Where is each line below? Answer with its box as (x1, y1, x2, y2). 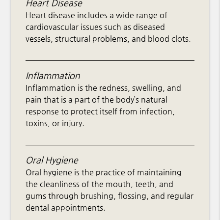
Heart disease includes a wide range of (26, 10, 168, 20)
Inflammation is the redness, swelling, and (26, 83, 182, 93)
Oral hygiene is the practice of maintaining (26, 167, 182, 177)
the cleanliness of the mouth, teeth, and (26, 179, 174, 189)
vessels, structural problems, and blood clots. (26, 34, 192, 44)
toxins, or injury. (26, 118, 85, 128)
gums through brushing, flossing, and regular (26, 191, 194, 201)
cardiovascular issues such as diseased (26, 22, 165, 32)
